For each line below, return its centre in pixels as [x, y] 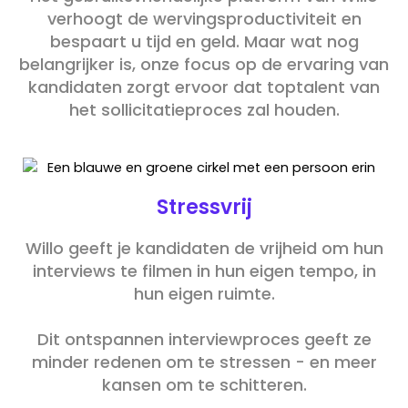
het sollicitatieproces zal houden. [204, 109]
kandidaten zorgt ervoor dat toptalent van [204, 87]
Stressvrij [204, 208]
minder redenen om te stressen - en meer [204, 362]
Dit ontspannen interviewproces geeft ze [204, 340]
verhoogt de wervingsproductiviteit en [204, 18]
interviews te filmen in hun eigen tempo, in [204, 271]
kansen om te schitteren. [204, 385]
